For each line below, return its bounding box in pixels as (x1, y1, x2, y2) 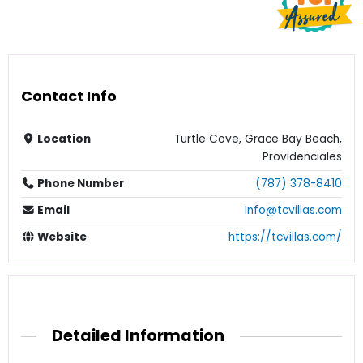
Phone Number (35, 176, 125, 192)
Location (35, 131, 92, 147)
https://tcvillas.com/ (228, 229, 342, 246)
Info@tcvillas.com (245, 203, 342, 219)
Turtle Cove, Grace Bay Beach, (174, 131, 342, 147)
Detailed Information (52, 325, 225, 348)
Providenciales (263, 149, 342, 165)
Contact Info (21, 85, 117, 106)
